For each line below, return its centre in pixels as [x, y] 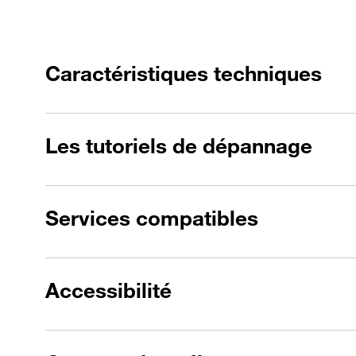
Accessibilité [108, 290]
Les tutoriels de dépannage [179, 146]
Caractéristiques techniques [184, 74]
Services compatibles [152, 218]
